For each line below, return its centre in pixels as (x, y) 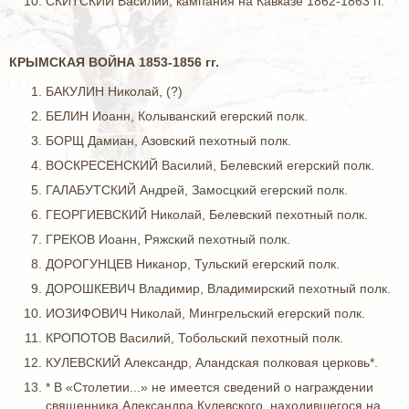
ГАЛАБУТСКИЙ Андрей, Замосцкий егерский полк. (197, 190)
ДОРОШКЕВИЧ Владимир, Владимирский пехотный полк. (218, 288)
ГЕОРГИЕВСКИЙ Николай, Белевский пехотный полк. (207, 215)
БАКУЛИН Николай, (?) (114, 91)
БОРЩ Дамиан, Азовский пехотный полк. (168, 141)
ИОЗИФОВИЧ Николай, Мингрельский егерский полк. (205, 313)
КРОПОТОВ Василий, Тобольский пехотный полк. (194, 338)
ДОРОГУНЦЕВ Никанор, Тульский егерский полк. (193, 264)
